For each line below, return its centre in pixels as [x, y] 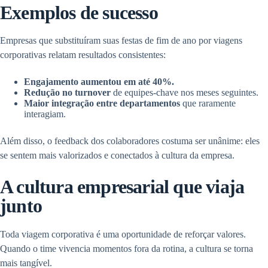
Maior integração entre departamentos [102, 103]
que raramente [208, 103]
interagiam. [45, 114]
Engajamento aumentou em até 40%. [99, 82]
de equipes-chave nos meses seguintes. [185, 93]
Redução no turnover [67, 93]
